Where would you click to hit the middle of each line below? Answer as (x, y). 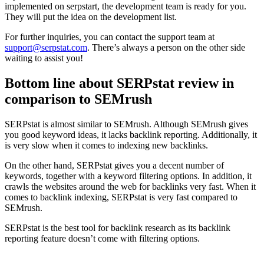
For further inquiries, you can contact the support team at (110, 37)
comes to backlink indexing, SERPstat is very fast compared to (121, 197)
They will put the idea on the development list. (91, 17)
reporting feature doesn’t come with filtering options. (102, 239)
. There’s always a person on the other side (166, 48)
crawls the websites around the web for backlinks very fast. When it (130, 187)
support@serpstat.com (46, 48)
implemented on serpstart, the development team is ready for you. (126, 6)
